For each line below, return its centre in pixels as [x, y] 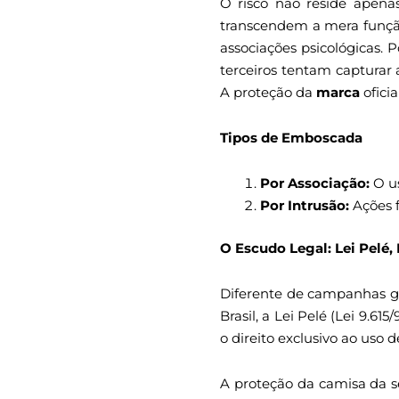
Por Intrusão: [305, 206]
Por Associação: [315, 183]
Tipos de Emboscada [291, 137]
